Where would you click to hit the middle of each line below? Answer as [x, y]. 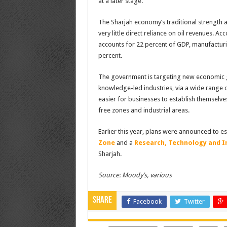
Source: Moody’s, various [135, 175]
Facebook [147, 201]
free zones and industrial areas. [144, 110]
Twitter [194, 201]
